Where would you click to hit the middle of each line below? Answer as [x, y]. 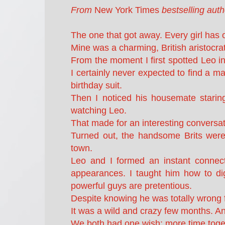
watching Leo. [99, 110]
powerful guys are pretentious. [131, 186]
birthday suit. [96, 85]
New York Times [127, 10]
